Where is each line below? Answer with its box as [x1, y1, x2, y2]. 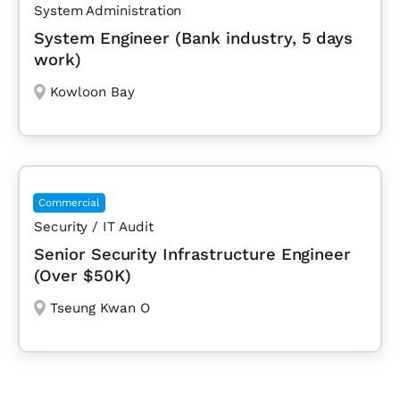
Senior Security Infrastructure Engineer [34, 244, 352, 263]
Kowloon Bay [49, 83, 135, 100]
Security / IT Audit [34, 218, 154, 235]
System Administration [34, 2, 182, 19]
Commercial [38, 196, 101, 209]
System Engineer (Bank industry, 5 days [34, 28, 354, 47]
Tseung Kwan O [49, 299, 150, 316]
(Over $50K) [34, 265, 131, 285]
